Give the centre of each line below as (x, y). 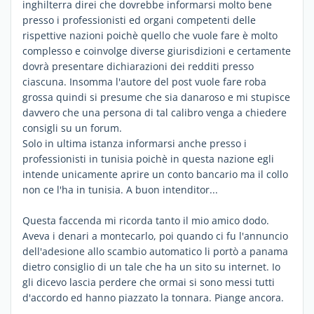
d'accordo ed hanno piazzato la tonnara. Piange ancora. (153, 297)
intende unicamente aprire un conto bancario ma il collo (155, 174)
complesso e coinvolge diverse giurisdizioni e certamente (157, 50)
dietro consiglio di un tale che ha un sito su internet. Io (151, 266)
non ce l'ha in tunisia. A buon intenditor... (120, 189)
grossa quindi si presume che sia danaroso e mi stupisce (156, 97)
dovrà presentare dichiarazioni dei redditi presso (138, 66)
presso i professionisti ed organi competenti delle (139, 20)
